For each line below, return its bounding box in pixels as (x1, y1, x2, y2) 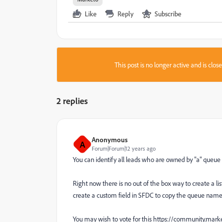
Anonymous (92, 135, 128, 144)
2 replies (56, 95, 88, 106)
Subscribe (155, 9, 181, 18)
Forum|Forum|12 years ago (92, 145, 156, 152)
